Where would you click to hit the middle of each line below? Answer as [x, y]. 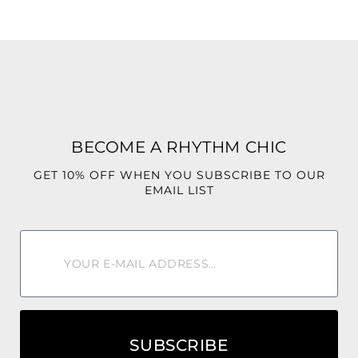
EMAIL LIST [179, 191]
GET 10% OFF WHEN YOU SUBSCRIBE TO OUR [179, 175]
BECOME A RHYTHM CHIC [179, 147]
